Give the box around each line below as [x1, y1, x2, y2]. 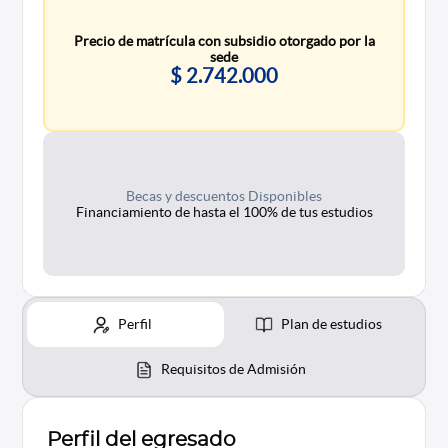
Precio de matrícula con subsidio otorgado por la [73, 33, 375, 49]
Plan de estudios [280, 316, 382, 332]
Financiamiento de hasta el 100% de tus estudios [75, 204, 373, 220]
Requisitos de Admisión [160, 361, 306, 377]
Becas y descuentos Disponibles [126, 188, 322, 204]
